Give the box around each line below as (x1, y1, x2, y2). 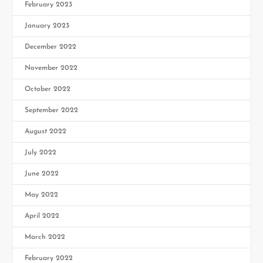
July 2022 (25, 149, 57, 157)
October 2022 (25, 86, 71, 93)
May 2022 (25, 191, 59, 199)
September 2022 (25, 107, 79, 114)
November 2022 (25, 65, 78, 72)
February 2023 (25, 1, 73, 9)
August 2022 (25, 128, 67, 136)
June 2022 (25, 170, 59, 178)
